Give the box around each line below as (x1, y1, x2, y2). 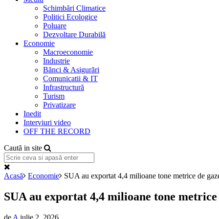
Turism (43, 92, 65, 100)
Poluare (43, 22, 66, 30)
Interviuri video (23, 118, 71, 127)
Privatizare (43, 101, 76, 109)
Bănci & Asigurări (43, 66, 99, 74)
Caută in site (4, 144, 42, 152)
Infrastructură (43, 83, 84, 91)
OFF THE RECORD (23, 127, 90, 135)
